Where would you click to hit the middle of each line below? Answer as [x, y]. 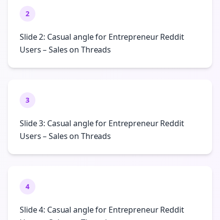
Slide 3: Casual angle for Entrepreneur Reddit [102, 123]
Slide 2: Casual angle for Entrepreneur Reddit [102, 37]
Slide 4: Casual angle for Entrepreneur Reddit [102, 210]
